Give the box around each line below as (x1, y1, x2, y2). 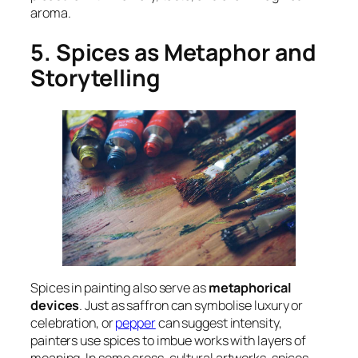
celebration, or (30, 314, 116, 332)
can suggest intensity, (155, 314, 282, 332)
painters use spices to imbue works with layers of (30, 332, 307, 350)
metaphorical (208, 279, 292, 297)
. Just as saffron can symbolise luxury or (79, 296, 304, 315)
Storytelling (30, 62, 161, 94)
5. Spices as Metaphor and (30, 37, 316, 69)
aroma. (30, 3, 71, 22)
